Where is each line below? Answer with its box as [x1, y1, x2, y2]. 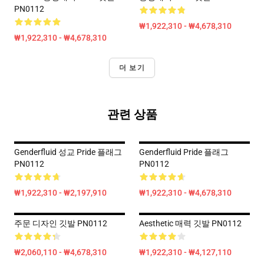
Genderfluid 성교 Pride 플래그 [14, 147, 122, 157]
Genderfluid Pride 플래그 [139, 147, 229, 157]
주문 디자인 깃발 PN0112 [14, 219, 107, 228]
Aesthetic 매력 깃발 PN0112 [139, 219, 242, 228]
